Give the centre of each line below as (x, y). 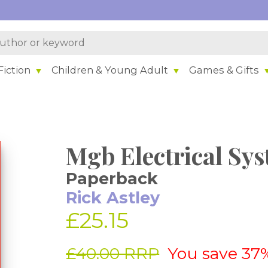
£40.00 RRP (113, 253)
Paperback (112, 179)
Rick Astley (113, 198)
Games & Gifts (224, 70)
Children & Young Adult (110, 70)
